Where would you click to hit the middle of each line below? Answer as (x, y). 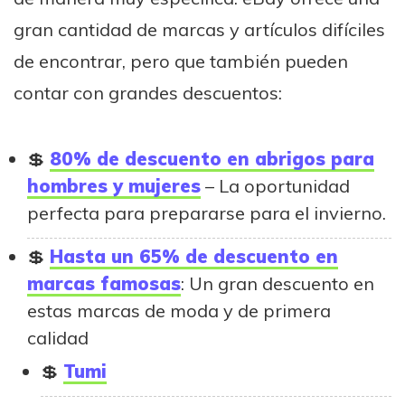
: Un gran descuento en (278, 283)
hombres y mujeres (114, 185)
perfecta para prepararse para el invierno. (207, 212)
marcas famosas (104, 283)
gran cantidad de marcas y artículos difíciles (199, 29)
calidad (58, 337)
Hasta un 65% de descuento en (194, 256)
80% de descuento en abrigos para (212, 158)
